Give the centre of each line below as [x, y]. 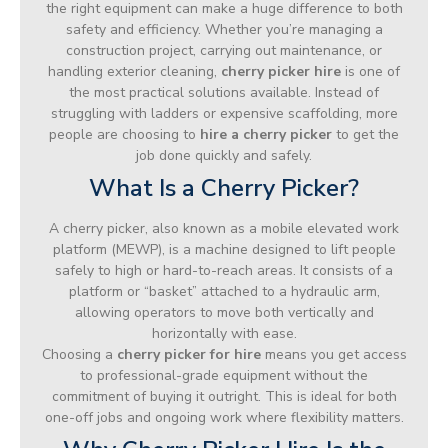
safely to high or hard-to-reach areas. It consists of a [224, 270]
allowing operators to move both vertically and [224, 312]
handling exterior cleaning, [134, 71]
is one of [370, 71]
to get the [365, 134]
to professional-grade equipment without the [224, 375]
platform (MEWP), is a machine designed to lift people [224, 249]
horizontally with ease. [224, 333]
